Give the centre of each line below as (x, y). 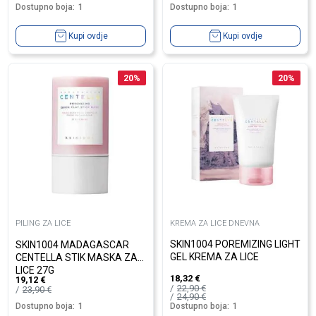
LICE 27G (35, 270)
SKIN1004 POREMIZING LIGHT (235, 244)
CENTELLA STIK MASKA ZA (77, 257)
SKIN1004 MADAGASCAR (72, 244)
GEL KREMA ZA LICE (214, 257)
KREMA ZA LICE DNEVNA (215, 223)
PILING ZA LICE (43, 223)
